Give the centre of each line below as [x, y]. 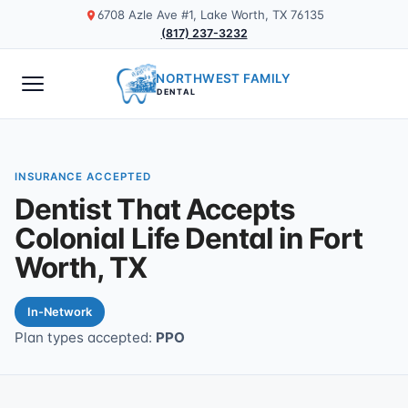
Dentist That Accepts [155, 209]
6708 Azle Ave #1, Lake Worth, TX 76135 [210, 15]
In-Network [60, 312]
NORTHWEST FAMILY [224, 78]
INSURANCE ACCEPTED [83, 177]
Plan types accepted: [85, 337]
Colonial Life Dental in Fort [189, 239]
